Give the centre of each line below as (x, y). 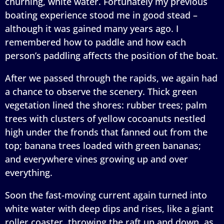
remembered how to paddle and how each (95, 42)
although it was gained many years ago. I (92, 28)
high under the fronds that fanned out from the (106, 132)
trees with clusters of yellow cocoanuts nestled (105, 118)
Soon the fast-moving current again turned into (106, 195)
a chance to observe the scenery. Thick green (101, 91)
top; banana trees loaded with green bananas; (103, 145)
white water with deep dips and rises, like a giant (109, 208)
